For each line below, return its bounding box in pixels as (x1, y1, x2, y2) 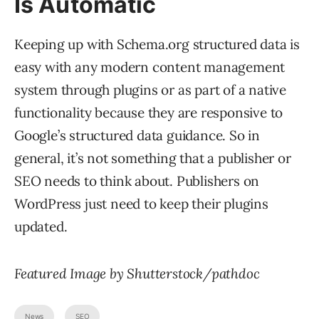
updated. (14, 218, 68, 236)
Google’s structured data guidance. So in (14, 127, 260, 145)
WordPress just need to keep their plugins (14, 195, 268, 213)
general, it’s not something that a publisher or (14, 150, 291, 167)
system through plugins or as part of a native (14, 81, 286, 99)
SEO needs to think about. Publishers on (14, 172, 260, 190)
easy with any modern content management (14, 58, 286, 76)
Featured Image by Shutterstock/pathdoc (14, 265, 260, 283)
